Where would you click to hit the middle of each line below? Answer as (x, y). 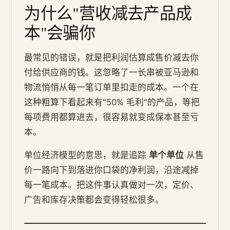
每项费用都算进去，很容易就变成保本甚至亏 (112, 117)
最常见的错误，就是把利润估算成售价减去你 (112, 57)
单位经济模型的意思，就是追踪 (87, 155)
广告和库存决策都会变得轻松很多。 (94, 199)
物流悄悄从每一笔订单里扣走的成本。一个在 (112, 87)
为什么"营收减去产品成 (108, 12)
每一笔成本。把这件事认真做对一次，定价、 (112, 185)
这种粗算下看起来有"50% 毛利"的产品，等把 (112, 102)
